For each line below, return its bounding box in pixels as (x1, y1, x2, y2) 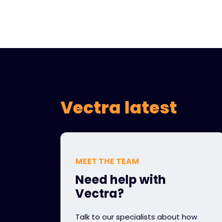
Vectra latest (60, 96, 177, 119)
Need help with (75, 171, 166, 188)
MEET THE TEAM (75, 156, 139, 167)
